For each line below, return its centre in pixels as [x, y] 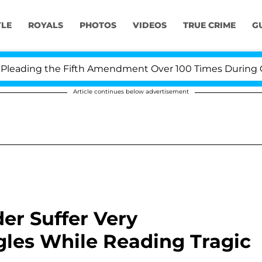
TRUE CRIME [209, 25]
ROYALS [45, 25]
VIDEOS [149, 25]
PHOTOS [98, 25]
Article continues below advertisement [131, 92]
